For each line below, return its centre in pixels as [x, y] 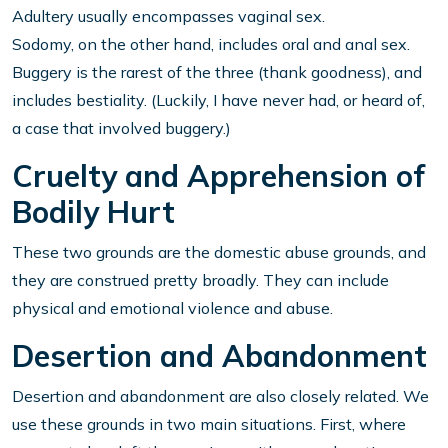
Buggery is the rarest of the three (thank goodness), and [217, 72]
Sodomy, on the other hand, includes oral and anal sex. [211, 44]
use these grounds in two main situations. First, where [209, 424]
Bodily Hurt [93, 212]
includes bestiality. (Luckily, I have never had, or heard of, [218, 100]
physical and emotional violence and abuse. [172, 308]
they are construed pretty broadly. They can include [200, 280]
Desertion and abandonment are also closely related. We [220, 396]
